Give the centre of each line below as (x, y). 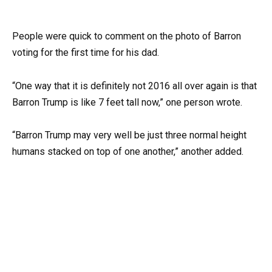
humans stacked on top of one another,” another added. (128, 151)
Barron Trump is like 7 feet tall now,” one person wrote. (127, 102)
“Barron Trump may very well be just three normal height (129, 135)
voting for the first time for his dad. (86, 53)
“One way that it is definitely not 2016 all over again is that (134, 86)
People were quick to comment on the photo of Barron (127, 36)
